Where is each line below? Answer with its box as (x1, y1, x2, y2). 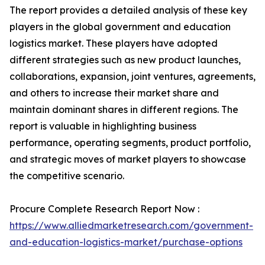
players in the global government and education (9, 21, 231, 33)
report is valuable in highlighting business (9, 120, 196, 132)
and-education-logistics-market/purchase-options (9, 236, 243, 248)
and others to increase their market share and (9, 87, 219, 99)
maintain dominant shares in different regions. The (9, 104, 238, 115)
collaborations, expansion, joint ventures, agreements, (9, 70, 256, 82)
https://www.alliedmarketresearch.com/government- (9, 219, 253, 231)
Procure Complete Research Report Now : (9, 203, 199, 215)
